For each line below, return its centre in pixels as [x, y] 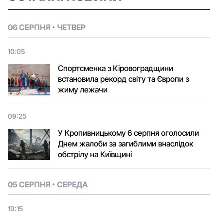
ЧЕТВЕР [71, 27]
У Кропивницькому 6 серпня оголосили [128, 133]
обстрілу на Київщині [95, 154]
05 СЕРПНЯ [29, 184]
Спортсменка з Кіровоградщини [116, 68]
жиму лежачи [83, 90]
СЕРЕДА [72, 184]
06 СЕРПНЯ [29, 27]
